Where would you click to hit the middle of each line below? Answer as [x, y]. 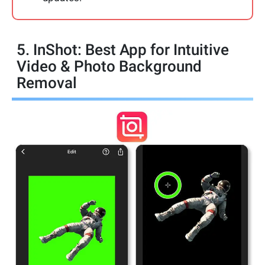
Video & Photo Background [109, 67]
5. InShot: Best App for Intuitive [123, 50]
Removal [47, 83]
